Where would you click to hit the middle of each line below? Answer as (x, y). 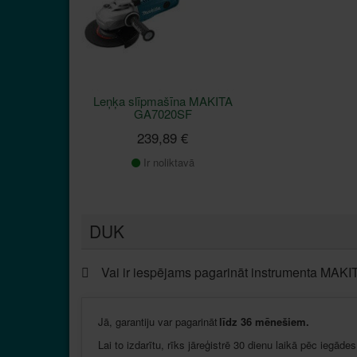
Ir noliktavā (167, 162)
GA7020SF (163, 113)
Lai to (112, 344)
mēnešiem (280, 321)
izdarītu (144, 344)
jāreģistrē (209, 344)
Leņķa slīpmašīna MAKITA (163, 100)
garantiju (135, 321)
